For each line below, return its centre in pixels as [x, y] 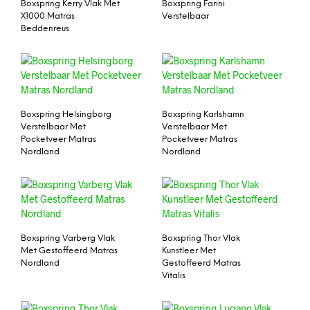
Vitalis [174, 276]
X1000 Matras [48, 16]
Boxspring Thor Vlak [201, 239]
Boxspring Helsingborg [66, 115]
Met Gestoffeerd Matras [69, 251]
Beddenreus [45, 28]
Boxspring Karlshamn [203, 115]
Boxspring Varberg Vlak [68, 239]
